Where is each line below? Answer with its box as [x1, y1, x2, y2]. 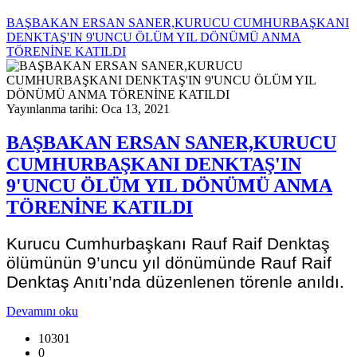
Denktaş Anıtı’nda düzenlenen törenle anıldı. [6, 272, 344, 291]
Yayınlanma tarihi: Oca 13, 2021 [6, 102, 170, 116]
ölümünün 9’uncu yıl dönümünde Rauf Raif [6, 253, 331, 272]
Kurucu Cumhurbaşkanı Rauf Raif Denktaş [6, 233, 330, 253]
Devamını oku [6, 304, 78, 318]
